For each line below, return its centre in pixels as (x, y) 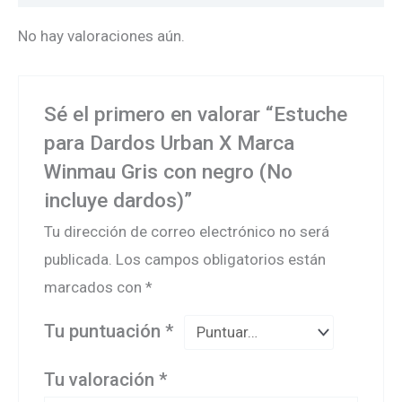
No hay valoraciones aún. (101, 36)
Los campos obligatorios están (221, 259)
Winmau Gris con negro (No (169, 171)
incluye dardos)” (118, 200)
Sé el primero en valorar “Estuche (196, 114)
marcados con (95, 287)
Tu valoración (102, 379)
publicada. (79, 259)
